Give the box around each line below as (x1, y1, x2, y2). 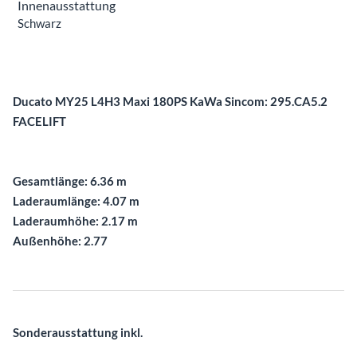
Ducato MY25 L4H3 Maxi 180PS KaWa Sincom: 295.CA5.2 (13, 93, 328, 108)
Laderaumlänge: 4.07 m (13, 193, 139, 208)
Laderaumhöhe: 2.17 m (13, 213, 138, 228)
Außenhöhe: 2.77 (13, 233, 108, 248)
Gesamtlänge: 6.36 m (13, 173, 127, 188)
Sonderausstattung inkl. (13, 324, 143, 339)
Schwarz (18, 15, 61, 30)
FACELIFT (13, 113, 66, 128)
